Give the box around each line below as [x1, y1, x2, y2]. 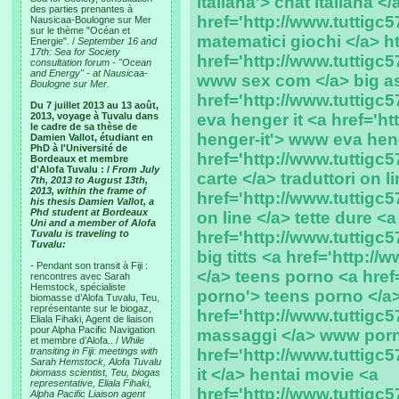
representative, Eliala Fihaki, [30, 378, 151, 388]
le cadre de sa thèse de [30, 121, 137, 132]
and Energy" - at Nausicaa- [30, 68, 148, 78]
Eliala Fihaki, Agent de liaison [30, 313, 153, 324]
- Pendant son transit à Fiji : [30, 260, 148, 271]
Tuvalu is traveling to [30, 228, 129, 239]
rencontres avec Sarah [30, 271, 130, 281]
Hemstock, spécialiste [30, 281, 126, 292]
